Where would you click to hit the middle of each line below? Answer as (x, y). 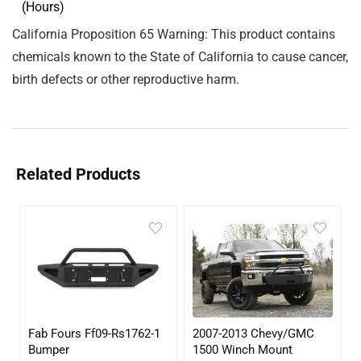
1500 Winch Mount (243, 349)
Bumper (49, 349)
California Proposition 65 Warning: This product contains (174, 34)
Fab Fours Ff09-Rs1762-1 (95, 333)
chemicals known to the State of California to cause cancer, (180, 57)
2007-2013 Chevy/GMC (254, 333)
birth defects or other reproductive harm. (126, 79)
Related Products (78, 174)
